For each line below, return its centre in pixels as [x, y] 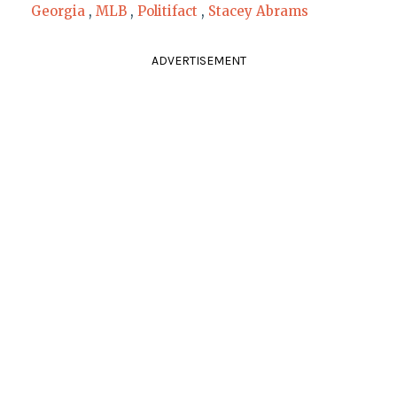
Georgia [58, 11]
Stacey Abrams [258, 11]
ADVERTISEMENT [198, 60]
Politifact [167, 11]
